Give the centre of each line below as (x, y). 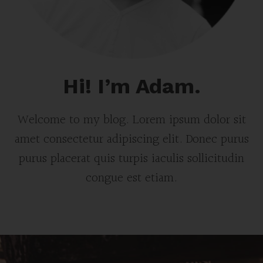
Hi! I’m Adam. (131, 86)
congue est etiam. (131, 178)
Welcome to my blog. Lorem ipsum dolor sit (131, 120)
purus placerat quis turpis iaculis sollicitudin (131, 159)
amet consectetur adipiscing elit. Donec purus (131, 139)
